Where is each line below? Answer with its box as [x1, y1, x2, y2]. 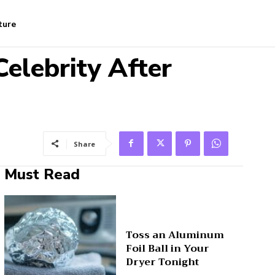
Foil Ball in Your [126, 239, 210, 257]
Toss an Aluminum [126, 226, 225, 244]
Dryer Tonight [126, 253, 199, 271]
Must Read [4, 165, 80, 185]
